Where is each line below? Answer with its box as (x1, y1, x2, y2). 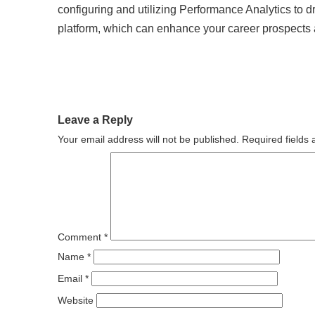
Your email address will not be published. (58, 134, 239, 146)
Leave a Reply (58, 113, 133, 127)
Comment (58, 231, 104, 243)
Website (58, 295, 94, 307)
